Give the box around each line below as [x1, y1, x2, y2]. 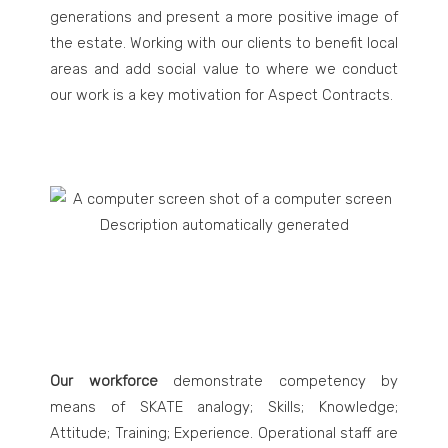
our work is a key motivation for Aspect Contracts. [50, 86, 393, 104]
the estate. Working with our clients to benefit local [50, 34, 398, 52]
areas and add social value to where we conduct [50, 60, 398, 78]
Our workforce [50, 372, 158, 390]
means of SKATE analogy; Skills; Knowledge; [50, 398, 398, 416]
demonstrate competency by [157, 372, 398, 390]
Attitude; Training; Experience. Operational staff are [50, 424, 398, 442]
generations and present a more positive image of [50, 8, 398, 26]
